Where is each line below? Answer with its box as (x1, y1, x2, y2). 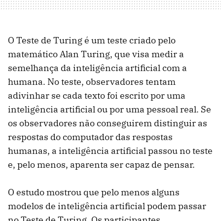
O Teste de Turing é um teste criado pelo (8, 35, 176, 46)
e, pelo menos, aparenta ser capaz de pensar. (8, 159, 195, 171)
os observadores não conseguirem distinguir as (8, 117, 207, 129)
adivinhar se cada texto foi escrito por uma (8, 90, 185, 102)
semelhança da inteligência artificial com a (8, 62, 187, 74)
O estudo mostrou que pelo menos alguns (8, 186, 180, 198)
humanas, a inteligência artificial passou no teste (8, 145, 213, 157)
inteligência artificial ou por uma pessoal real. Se (8, 104, 211, 115)
